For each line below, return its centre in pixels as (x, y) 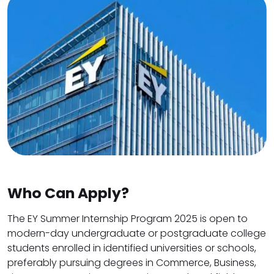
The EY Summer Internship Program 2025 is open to (128, 218)
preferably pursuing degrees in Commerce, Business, (132, 262)
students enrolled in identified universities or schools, (132, 248)
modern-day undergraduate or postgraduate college (137, 233)
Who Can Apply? (68, 193)
